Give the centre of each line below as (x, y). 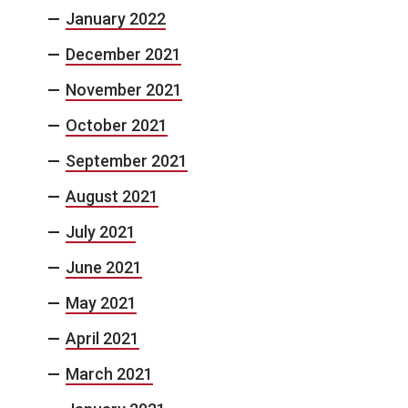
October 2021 (117, 125)
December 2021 (123, 54)
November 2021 (124, 90)
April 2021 (102, 338)
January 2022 (116, 19)
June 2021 (104, 267)
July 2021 (101, 232)
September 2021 (127, 161)
